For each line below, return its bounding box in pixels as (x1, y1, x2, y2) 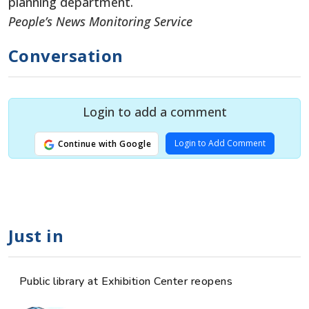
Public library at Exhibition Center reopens (19, 274, 233, 290)
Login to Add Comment (175, 137, 266, 150)
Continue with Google (55, 138, 152, 150)
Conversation (8, 44, 123, 68)
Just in (8, 224, 64, 248)
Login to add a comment (82, 103, 227, 121)
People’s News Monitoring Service (8, 13, 192, 30)
